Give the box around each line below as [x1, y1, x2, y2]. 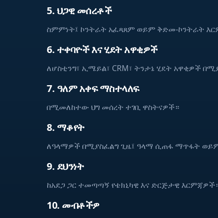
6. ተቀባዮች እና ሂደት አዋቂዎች [47, 43, 158, 56]
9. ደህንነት [47, 160, 84, 173]
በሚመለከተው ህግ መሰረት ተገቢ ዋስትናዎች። [47, 102, 179, 112]
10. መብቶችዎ [47, 199, 100, 212]
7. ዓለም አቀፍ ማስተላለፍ [47, 82, 139, 95]
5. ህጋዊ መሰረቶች [47, 4, 111, 17]
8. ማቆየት [47, 121, 85, 134]
